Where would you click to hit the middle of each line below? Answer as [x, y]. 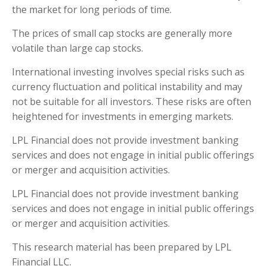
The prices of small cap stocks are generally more [122, 34]
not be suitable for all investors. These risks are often [132, 102]
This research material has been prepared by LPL [122, 247]
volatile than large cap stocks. [77, 48]
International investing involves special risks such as [128, 72]
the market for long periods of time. [92, 10]
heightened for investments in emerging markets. [123, 117]
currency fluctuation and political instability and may [127, 87]
